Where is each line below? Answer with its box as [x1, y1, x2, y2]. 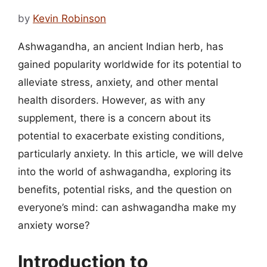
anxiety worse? [18, 219, 90, 231]
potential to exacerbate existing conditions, [18, 129, 225, 142]
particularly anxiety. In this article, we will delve [18, 147, 243, 160]
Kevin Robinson [33, 12, 106, 24]
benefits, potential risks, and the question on [18, 183, 232, 195]
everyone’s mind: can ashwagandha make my [18, 201, 236, 213]
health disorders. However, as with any [18, 94, 205, 106]
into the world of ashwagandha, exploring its [18, 165, 231, 178]
